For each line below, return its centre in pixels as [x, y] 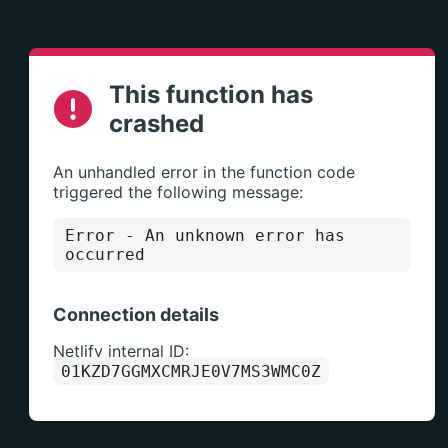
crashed [156, 123]
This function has [210, 94]
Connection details [135, 314]
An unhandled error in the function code [203, 172]
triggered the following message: [177, 192]
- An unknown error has [229, 235]
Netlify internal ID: [120, 351]
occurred [104, 254]
